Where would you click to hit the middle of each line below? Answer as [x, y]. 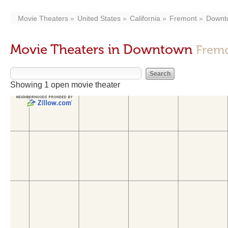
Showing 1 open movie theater [65, 85]
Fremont [183, 18]
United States [99, 18]
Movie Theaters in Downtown [103, 50]
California [145, 18]
